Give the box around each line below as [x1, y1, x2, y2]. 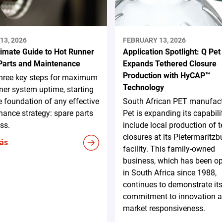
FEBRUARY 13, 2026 [122, 36, 186, 44]
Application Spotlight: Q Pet [122, 47, 221, 56]
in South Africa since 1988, [122, 167, 217, 177]
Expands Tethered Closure [122, 58, 217, 68]
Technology [122, 82, 164, 92]
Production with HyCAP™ [122, 70, 210, 80]
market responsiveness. [122, 203, 205, 213]
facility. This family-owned [122, 144, 215, 154]
